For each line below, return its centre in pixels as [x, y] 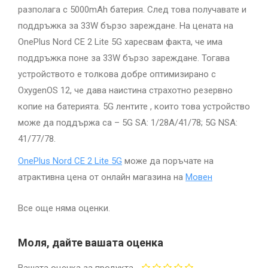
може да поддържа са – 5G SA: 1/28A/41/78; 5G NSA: [128, 122]
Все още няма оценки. [64, 208]
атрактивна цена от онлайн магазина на [102, 177]
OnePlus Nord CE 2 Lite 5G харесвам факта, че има [120, 42]
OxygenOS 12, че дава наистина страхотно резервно [125, 90]
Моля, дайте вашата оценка [91, 242]
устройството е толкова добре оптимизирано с [117, 74]
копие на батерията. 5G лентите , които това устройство [134, 106]
